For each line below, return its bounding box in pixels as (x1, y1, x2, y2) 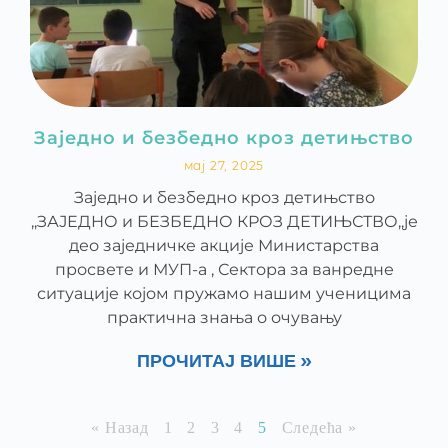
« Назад (91, 419, 149, 436)
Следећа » (281, 419, 357, 436)
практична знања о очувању (106, 308, 342, 327)
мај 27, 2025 (183, 158, 265, 173)
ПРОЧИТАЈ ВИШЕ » (137, 350, 311, 374)
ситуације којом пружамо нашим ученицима (37, 284, 411, 303)
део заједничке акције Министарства (69, 236, 379, 255)
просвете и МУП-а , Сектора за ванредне (54, 260, 394, 279)
